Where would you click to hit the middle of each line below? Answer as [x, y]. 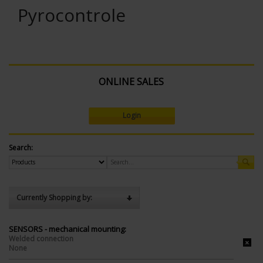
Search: [21, 147]
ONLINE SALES [131, 82]
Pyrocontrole [72, 15]
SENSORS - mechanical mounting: [68, 229]
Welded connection [41, 238]
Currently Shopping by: [54, 197]
